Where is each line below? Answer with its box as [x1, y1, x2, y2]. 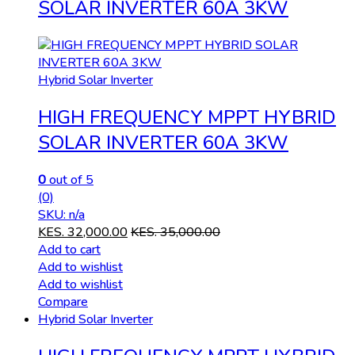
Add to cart [38, 240, 101, 258]
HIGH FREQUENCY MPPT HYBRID [38, 104, 336, 130]
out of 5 [46, 170, 94, 189]
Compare [38, 292, 88, 311]
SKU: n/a [38, 205, 85, 223]
